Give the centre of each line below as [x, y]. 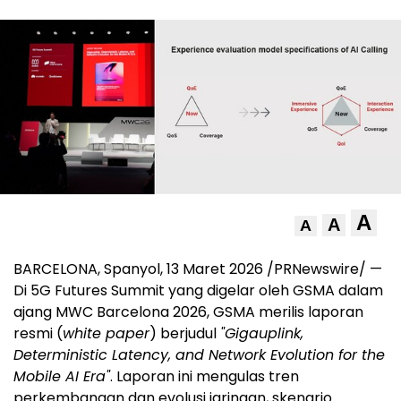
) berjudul [185, 334]
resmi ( [38, 334]
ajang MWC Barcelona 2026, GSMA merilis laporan [188, 312]
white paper [106, 334]
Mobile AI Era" [62, 377]
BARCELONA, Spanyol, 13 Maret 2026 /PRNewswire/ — [198, 269]
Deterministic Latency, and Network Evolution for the [199, 355]
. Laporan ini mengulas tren [205, 377]
